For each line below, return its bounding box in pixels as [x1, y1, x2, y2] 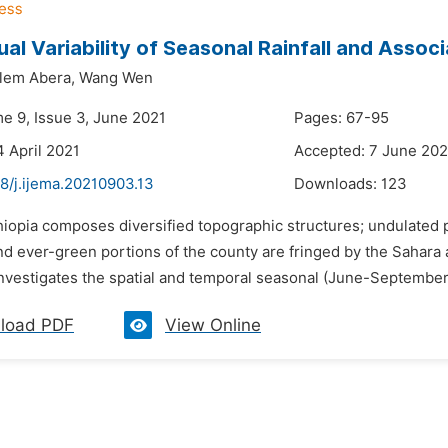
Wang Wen [79, 69, 153, 87]
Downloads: [294, 175, 381, 193]
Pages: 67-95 [294, 109, 389, 127]
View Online [165, 315, 261, 335]
